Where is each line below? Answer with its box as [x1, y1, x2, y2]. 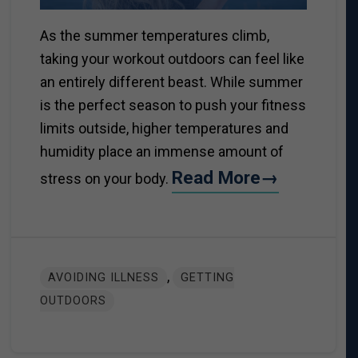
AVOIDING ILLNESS [47, 271, 159, 285]
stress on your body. [39, 170, 169, 188]
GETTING [180, 271, 234, 285]
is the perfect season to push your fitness [39, 97, 306, 114]
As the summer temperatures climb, [39, 27, 269, 45]
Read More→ [171, 167, 279, 189]
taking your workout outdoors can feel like [39, 50, 304, 68]
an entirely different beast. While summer [39, 74, 303, 91]
